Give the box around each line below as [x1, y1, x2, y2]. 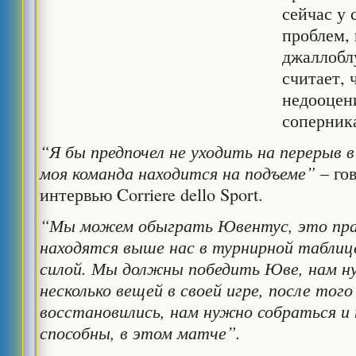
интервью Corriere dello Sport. [40, 182, 264, 206]
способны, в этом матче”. [40, 320, 242, 344]
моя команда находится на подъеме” [40, 161, 321, 184]
